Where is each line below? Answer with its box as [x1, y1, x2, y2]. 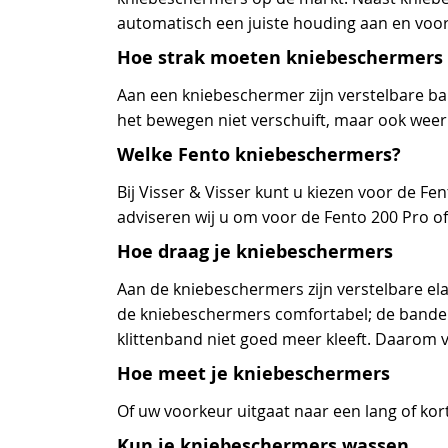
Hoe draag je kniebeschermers [117, 238, 393, 264]
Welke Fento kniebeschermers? [117, 141, 401, 167]
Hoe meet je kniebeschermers [117, 360, 390, 386]
